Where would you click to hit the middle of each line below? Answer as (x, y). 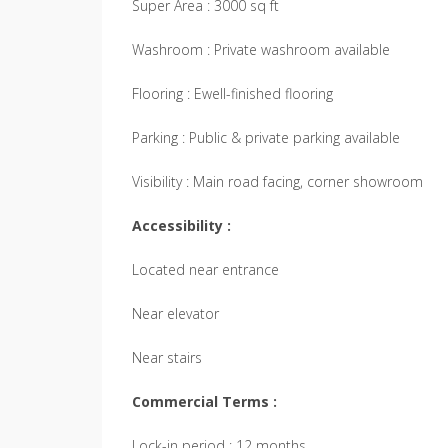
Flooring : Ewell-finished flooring (232, 93)
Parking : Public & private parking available (266, 137)
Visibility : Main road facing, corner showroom (277, 181)
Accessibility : (181, 225)
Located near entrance (205, 269)
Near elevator (175, 313)
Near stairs (167, 357)
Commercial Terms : (204, 401)
